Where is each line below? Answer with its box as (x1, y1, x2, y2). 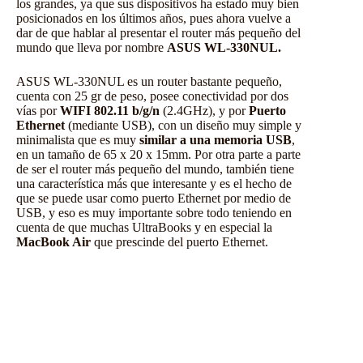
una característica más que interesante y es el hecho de (16, 177, 292, 191)
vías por (16, 104, 60, 118)
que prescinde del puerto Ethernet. (91, 235, 268, 250)
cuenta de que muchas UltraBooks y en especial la (16, 220, 272, 235)
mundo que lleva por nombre (16, 41, 167, 55)
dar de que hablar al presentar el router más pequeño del (16, 26, 301, 41)
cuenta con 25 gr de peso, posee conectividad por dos (16, 89, 288, 104)
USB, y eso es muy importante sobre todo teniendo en (16, 206, 292, 220)
